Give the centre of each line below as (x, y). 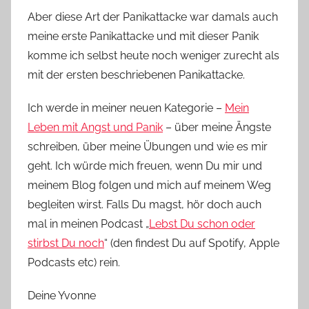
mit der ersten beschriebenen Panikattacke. (136, 75)
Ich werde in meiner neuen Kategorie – (126, 108)
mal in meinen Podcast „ (88, 224)
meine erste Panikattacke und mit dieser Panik (143, 37)
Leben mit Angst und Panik (95, 128)
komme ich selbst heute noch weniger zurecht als (153, 56)
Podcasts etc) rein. (74, 263)
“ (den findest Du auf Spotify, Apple (192, 243)
